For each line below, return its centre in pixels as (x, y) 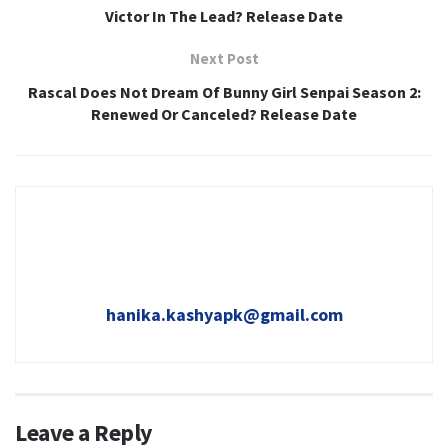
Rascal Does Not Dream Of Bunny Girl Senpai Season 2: (224, 92)
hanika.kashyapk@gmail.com (224, 315)
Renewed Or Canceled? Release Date (224, 114)
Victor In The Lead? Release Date (224, 16)
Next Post (224, 59)
